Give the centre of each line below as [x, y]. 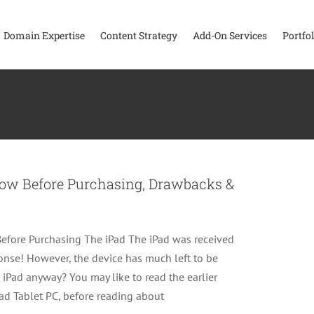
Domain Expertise [44, 35]
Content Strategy [139, 35]
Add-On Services [230, 35]
